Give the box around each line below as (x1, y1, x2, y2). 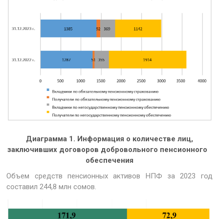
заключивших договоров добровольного (7, 145, 158, 154)
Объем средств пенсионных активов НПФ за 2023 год (6, 171, 213, 180)
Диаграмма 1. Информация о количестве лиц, (25, 134, 193, 143)
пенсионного (160, 145, 212, 154)
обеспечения (85, 155, 133, 165)
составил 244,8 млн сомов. (6, 182, 97, 191)
